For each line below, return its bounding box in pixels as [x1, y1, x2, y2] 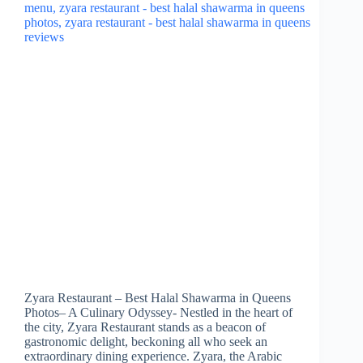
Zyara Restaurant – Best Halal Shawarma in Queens [24, 291, 291, 305]
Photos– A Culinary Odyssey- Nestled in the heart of [24, 305, 293, 320]
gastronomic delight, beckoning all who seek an [24, 335, 267, 349]
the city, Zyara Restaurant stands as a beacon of [24, 320, 266, 335]
